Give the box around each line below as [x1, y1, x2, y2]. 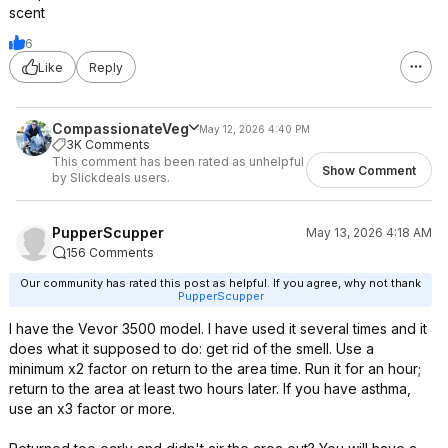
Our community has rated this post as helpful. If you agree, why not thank [20, 276, 421, 290]
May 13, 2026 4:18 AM [306, 225, 432, 240]
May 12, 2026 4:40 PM [199, 122, 310, 135]
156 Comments [66, 245, 154, 260]
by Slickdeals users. [52, 170, 170, 185]
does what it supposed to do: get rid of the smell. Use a [9, 340, 374, 357]
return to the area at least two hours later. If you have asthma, [9, 380, 411, 397]
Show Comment [322, 162, 416, 178]
